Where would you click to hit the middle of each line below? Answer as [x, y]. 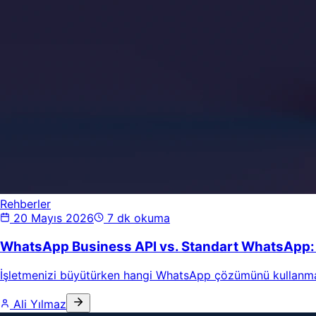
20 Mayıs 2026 [54, 218]
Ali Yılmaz [40, 304]
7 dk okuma [139, 218]
